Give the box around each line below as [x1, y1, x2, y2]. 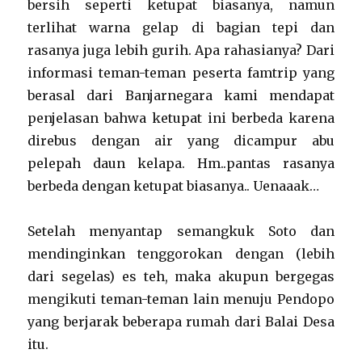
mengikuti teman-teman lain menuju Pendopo [27, 291, 335, 307]
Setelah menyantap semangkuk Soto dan [27, 223, 335, 239]
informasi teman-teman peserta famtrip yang [27, 65, 335, 81]
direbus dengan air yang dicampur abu [27, 133, 335, 149]
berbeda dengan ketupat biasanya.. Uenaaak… [27, 178, 320, 194]
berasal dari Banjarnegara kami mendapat [27, 87, 335, 103]
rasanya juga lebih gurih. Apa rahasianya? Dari [27, 42, 335, 58]
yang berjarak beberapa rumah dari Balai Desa [27, 314, 335, 330]
